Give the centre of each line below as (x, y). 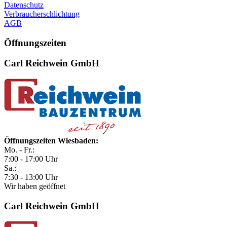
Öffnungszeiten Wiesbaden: (51, 141)
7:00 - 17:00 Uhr (31, 159)
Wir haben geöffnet (35, 186)
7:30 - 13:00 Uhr (31, 177)
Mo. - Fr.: (19, 150)
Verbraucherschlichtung (42, 14)
